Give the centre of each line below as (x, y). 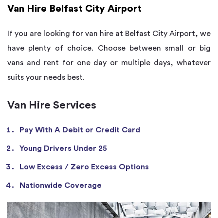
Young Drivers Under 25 (63, 149)
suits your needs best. (46, 78)
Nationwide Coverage (61, 186)
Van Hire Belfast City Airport (74, 9)
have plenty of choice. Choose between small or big (109, 48)
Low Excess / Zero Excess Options (84, 167)
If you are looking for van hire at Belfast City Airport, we (109, 34)
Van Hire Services (52, 105)
